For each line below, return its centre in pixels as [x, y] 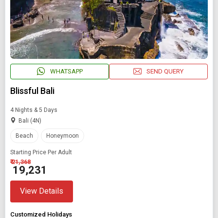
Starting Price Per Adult [41, 152]
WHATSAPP [66, 72]
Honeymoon [63, 136]
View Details [42, 191]
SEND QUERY [165, 72]
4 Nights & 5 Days [34, 110]
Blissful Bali [32, 91]
